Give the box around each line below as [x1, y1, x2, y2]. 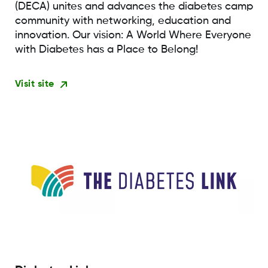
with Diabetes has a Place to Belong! [14, 44, 198, 56]
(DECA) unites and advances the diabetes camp [14, 1, 253, 13]
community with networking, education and [14, 16, 231, 27]
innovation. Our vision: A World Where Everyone [14, 30, 251, 41]
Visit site [14, 80, 54, 90]
